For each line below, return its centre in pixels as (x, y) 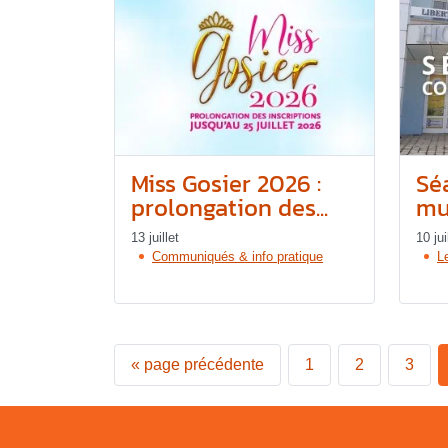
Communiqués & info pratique (237, 256)
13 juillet (155, 237)
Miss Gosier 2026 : (226, 183)
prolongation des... (229, 207)
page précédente (204, 364)
